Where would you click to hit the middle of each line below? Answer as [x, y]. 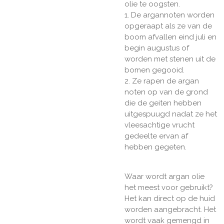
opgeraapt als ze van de [168, 26]
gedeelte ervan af [156, 136]
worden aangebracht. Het [170, 210]
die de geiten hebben [163, 103]
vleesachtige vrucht [159, 125]
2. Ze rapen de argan [162, 81]
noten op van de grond [166, 92]
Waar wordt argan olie [164, 177]
